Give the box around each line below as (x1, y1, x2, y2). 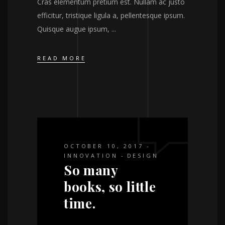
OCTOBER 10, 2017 (64, 142, 144, 150)
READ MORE (37, 54, 86, 62)
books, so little (64, 178, 156, 196)
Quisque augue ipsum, (37, 24, 111, 34)
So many (64, 161, 118, 179)
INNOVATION (64, 152, 118, 160)
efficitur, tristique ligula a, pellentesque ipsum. (37, 10, 185, 20)
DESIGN (127, 152, 159, 160)
